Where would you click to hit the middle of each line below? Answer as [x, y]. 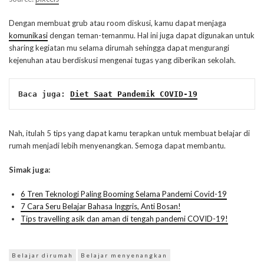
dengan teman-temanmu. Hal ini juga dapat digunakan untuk [151, 36]
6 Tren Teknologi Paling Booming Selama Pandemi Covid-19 [124, 194]
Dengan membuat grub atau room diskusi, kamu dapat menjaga [118, 23]
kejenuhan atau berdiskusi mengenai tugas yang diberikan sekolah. [122, 60]
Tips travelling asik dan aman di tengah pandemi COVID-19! [124, 219]
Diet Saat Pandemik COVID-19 [134, 94]
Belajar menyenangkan [124, 255]
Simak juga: [29, 170]
